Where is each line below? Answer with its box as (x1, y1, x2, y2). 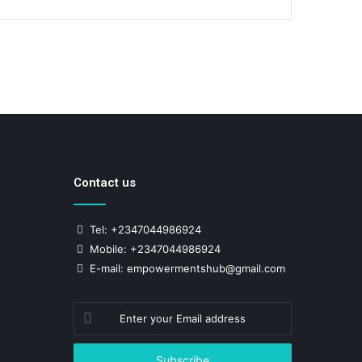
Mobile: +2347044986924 (86, 242, 221, 255)
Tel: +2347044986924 (86, 223, 201, 236)
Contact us (74, 175, 136, 190)
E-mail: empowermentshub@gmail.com (86, 262, 285, 275)
